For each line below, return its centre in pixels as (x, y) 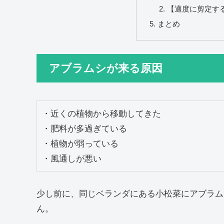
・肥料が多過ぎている (84, 128)
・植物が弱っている (80, 143)
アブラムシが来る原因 (106, 68)
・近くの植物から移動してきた (101, 113)
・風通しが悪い (72, 158)
